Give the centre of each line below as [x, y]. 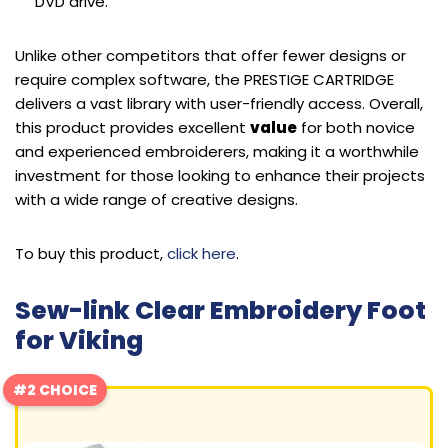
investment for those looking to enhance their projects [220, 176]
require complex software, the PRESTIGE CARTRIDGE [204, 80]
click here [201, 254]
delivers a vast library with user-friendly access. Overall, [219, 104]
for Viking [79, 341]
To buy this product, [91, 254]
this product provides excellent [132, 128]
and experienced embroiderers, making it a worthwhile [217, 152]
